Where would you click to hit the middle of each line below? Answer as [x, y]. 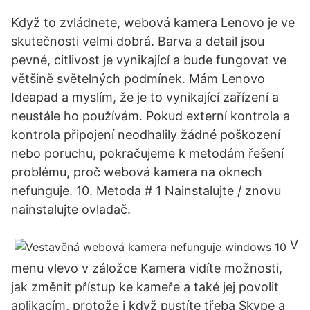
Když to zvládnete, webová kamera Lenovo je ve [153, 22]
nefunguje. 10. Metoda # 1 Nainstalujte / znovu [146, 191]
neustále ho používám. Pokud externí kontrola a [151, 116]
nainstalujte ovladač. [71, 209]
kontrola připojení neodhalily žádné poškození [146, 135]
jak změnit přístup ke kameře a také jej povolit [145, 287]
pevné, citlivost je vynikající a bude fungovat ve [149, 60]
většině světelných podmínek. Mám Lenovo [138, 79]
